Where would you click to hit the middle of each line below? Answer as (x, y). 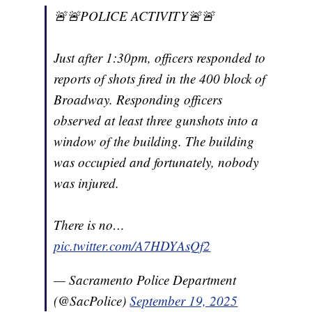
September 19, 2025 (184, 301)
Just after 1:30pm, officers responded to (160, 58)
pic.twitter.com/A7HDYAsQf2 (132, 246)
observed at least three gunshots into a (156, 120)
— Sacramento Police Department (145, 280)
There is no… (89, 225)
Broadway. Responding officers (138, 100)
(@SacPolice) (92, 301)
